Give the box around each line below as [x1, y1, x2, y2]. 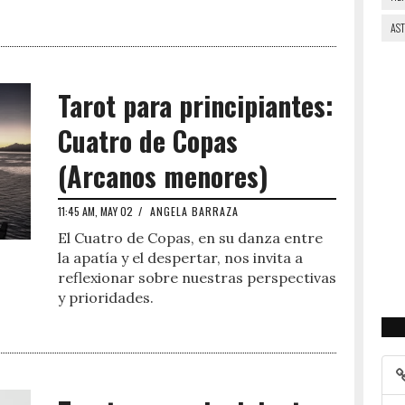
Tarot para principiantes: [58, 85, 334, 126]
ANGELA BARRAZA [150, 203, 239, 219]
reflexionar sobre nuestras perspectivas [58, 268, 336, 287]
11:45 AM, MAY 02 [58, 203, 133, 219]
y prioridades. [58, 288, 154, 306]
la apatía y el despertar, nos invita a [58, 249, 303, 267]
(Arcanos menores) [58, 155, 268, 196]
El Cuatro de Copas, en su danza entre [58, 229, 323, 247]
